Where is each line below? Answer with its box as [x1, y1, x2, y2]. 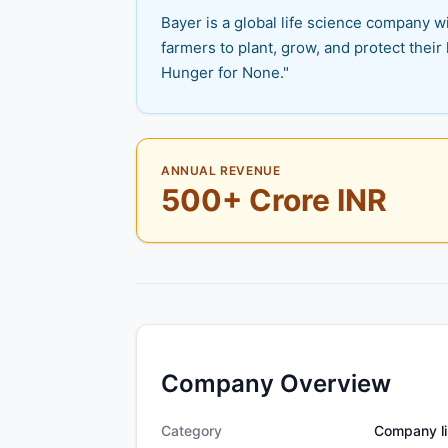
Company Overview [161, 369, 391, 398]
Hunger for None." [161, 63, 289, 83]
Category [161, 422, 222, 439]
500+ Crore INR [161, 182, 387, 219]
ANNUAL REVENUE [161, 163, 281, 179]
